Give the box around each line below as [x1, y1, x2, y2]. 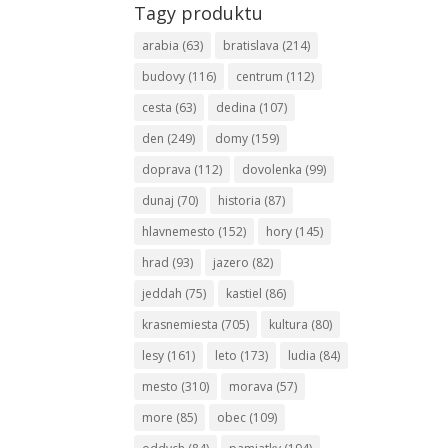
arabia [142, 37, 180, 55]
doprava [142, 161, 192, 179]
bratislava [223, 37, 280, 55]
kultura [269, 316, 309, 334]
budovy [142, 68, 186, 86]
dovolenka [242, 161, 303, 179]
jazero [213, 254, 250, 272]
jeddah [142, 285, 183, 303]
